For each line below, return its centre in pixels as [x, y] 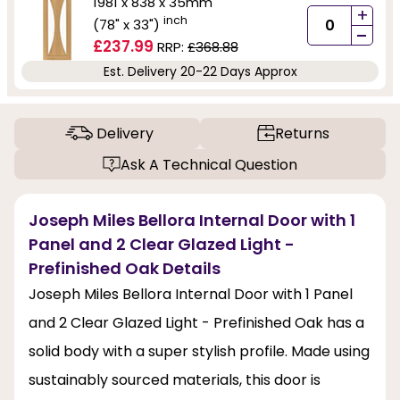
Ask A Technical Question [209, 164]
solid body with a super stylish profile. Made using [199, 352]
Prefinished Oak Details [125, 269]
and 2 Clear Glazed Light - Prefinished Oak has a [196, 323]
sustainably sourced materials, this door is [175, 380]
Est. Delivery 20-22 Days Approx [200, 71]
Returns [302, 133]
